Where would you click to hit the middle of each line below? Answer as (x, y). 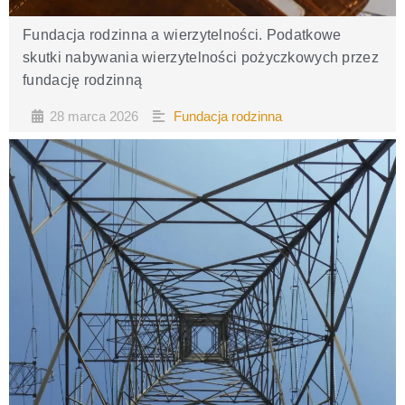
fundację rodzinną (83, 80)
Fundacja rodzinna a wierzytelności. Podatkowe (182, 35)
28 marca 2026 (94, 116)
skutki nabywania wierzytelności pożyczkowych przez (201, 57)
